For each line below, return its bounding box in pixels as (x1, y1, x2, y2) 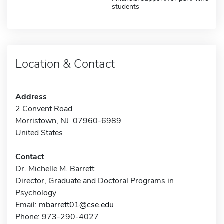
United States (15, 127, 63, 138)
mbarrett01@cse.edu (39, 199, 114, 210)
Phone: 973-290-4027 (15, 211, 99, 222)
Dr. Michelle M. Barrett (15, 163, 94, 174)
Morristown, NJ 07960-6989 (15, 115, 121, 126)
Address (15, 91, 47, 102)
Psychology (15, 187, 56, 198)
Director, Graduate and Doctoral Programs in (15, 175, 174, 186)
